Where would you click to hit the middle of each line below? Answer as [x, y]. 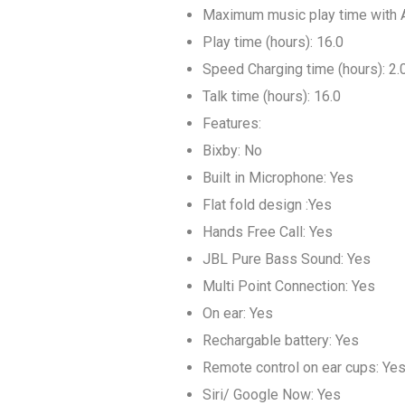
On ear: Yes [238, 313]
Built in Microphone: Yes [278, 178]
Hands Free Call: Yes [268, 232]
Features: [232, 123]
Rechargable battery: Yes [281, 340]
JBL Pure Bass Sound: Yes [287, 259]
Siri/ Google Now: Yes [272, 395]
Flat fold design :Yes [267, 205]
